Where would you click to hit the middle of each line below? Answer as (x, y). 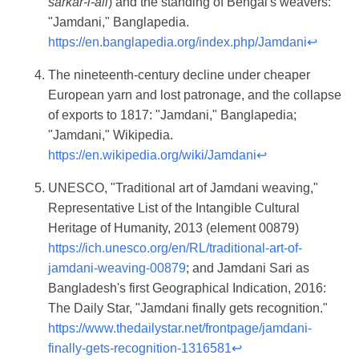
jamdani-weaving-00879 (117, 268)
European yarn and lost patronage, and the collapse (195, 95)
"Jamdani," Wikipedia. (111, 135)
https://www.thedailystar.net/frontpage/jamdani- (180, 329)
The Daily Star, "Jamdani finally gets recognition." (188, 309)
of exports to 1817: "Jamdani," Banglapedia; (172, 115)
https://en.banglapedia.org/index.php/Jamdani (177, 42)
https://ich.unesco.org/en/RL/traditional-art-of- (175, 248)
